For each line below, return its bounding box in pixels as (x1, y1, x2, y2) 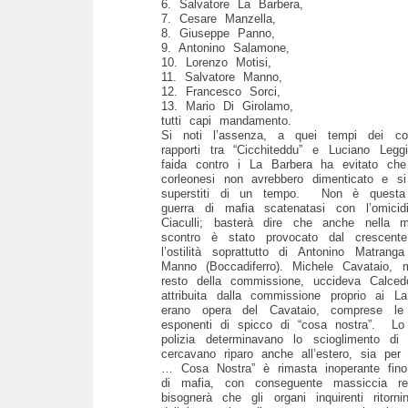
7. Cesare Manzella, (161, 11, 276, 25)
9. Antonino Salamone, (161, 40, 290, 55)
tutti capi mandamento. (161, 113, 308, 127)
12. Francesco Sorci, (161, 84, 280, 98)
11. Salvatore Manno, (161, 69, 282, 84)
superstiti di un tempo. (161, 186, 321, 200)
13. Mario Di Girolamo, (161, 98, 293, 113)
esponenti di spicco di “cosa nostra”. (161, 317, 393, 331)
